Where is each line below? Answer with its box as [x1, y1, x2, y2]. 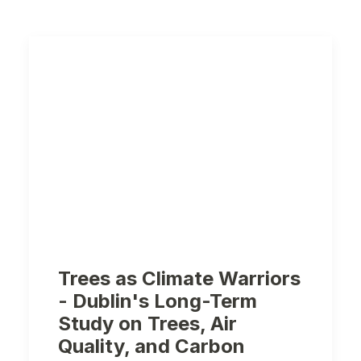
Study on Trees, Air [58, 311, 237, 335]
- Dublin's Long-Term [58, 288, 257, 313]
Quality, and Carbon [58, 334, 245, 358]
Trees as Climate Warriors [58, 266, 301, 290]
